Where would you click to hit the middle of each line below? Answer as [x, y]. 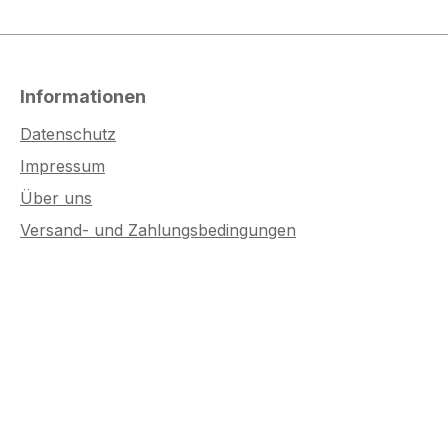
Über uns [56, 198]
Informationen [83, 96]
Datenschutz [68, 134]
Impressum [62, 166]
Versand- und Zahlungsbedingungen [158, 230]
